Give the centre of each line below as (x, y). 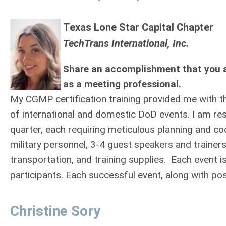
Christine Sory (55, 211)
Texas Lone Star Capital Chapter (138, 27)
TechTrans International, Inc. (126, 43)
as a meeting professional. (122, 84)
